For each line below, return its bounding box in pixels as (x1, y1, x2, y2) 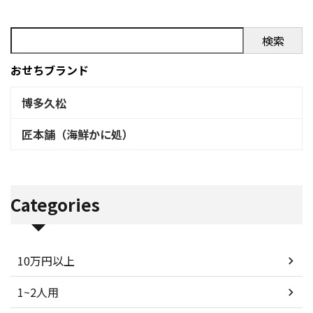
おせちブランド (10, 61, 89, 79)
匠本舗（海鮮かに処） (22, 126, 133, 143)
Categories (10, 192, 100, 217)
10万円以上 (17, 252, 75, 270)
